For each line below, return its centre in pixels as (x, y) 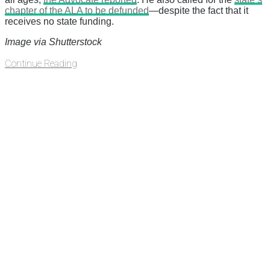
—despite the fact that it (199, 11)
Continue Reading (41, 64)
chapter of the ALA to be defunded (77, 11)
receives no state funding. (59, 22)
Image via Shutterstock (53, 42)
